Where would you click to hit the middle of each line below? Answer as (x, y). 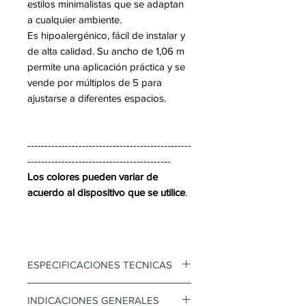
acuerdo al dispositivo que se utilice (106, 192)
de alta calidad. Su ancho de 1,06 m (106, 51)
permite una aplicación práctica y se (106, 67)
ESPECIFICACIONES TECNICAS (100, 265)
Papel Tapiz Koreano (79, 291)
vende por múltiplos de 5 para (95, 82)
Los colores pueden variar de (93, 177)
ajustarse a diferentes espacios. (97, 98)
